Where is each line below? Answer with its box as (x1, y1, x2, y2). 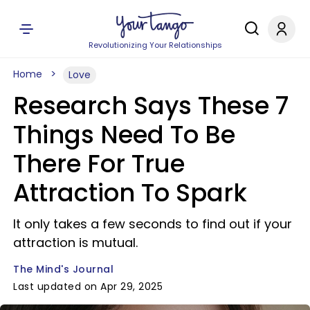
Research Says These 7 (13, 89, 289, 122)
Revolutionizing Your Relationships (88, 39, 222, 51)
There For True (13, 147, 185, 181)
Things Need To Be (13, 118, 235, 152)
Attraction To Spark (13, 176, 247, 210)
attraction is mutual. (13, 234, 138, 251)
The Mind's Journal (13, 262, 113, 276)
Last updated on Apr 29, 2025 (13, 280, 163, 293)
